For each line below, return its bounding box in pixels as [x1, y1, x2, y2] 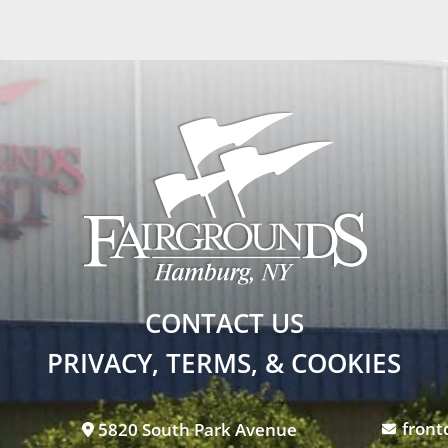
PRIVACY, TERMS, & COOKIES [47, 344, 401, 381]
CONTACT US [144, 304, 304, 341]
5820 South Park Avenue [98, 417, 297, 441]
